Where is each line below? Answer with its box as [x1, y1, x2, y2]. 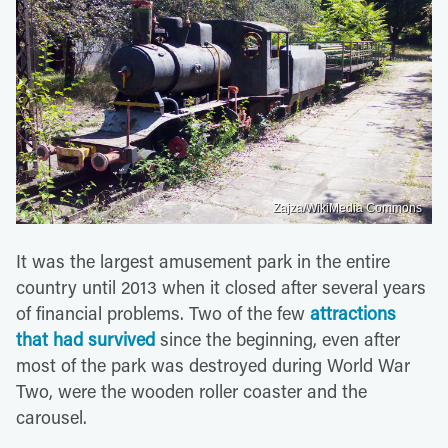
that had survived [16, 326, 155, 351]
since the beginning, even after [155, 326, 400, 351]
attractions [310, 300, 396, 325]
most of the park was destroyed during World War [16, 352, 410, 377]
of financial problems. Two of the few [16, 300, 310, 325]
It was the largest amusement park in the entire [16, 248, 390, 273]
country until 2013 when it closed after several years [16, 274, 426, 299]
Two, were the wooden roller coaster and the [16, 378, 367, 403]
